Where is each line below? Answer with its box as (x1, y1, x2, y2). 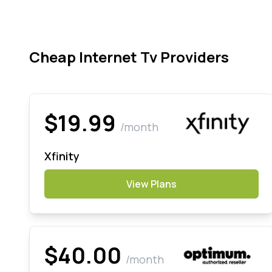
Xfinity (44, 148, 80, 163)
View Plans (126, 177, 177, 191)
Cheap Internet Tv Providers (29, 47, 229, 67)
